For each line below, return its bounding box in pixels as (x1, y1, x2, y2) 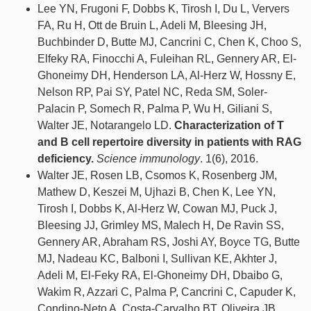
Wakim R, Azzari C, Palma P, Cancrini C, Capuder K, (37, 286, 296, 299)
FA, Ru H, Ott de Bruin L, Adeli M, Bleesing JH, (37, 19, 267, 32)
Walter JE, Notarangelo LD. (37, 119, 174, 132)
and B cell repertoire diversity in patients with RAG (37, 136, 301, 149)
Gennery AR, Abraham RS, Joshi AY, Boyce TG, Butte (37, 236, 300, 249)
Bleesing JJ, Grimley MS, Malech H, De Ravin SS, (37, 219, 284, 232)
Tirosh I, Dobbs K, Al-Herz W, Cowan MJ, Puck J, (37, 203, 277, 215)
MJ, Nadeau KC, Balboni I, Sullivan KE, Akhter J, (37, 253, 277, 265)
